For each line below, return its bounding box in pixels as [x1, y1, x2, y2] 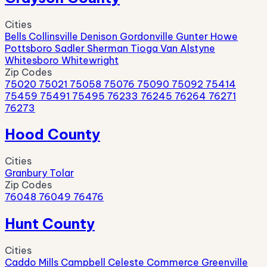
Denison [80, 30, 120, 42]
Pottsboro [5, 42, 55, 54]
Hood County [5, 125, 100, 144]
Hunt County [5, 215, 95, 233]
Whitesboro [5, 54, 61, 66]
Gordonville [120, 30, 176, 42]
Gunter [176, 30, 210, 42]
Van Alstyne [160, 42, 215, 54]
